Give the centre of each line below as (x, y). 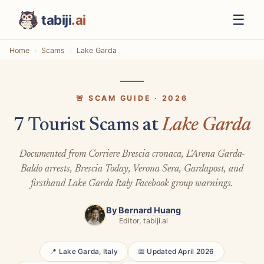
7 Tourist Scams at (88, 126)
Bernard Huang (149, 210)
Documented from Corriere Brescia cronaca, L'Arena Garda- (132, 154)
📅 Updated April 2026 (176, 251)
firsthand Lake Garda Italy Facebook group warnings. (132, 184)
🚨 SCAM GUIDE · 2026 (132, 98)
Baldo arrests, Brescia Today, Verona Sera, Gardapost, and (132, 169)
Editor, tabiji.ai (143, 221)
